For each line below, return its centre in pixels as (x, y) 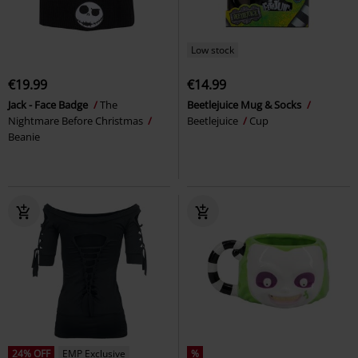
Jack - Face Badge (49, 105)
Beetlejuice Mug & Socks (245, 105)
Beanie (24, 137)
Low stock (213, 50)
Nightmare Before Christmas (77, 121)
